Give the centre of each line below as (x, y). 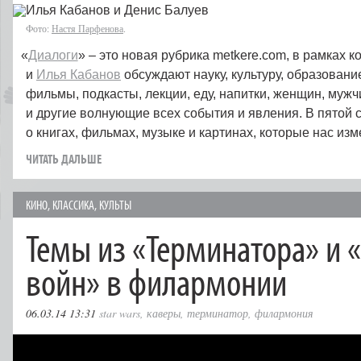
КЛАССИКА (73, 205)
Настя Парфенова (87, 28)
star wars (120, 313)
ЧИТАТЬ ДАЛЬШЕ (64, 159)
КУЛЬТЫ (115, 205)
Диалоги (53, 55)
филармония (284, 313)
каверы (164, 313)
